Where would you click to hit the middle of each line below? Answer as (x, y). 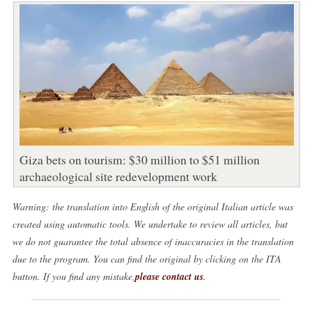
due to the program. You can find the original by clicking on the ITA (147, 259)
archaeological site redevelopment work (118, 177)
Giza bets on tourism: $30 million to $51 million (139, 160)
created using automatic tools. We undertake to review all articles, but (150, 224)
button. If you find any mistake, (73, 276)
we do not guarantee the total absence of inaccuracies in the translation (153, 242)
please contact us (169, 277)
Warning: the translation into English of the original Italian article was (153, 207)
